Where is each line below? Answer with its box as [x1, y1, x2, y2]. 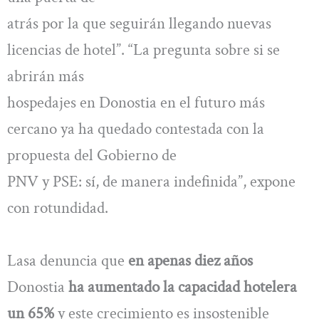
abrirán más [7, 66, 84, 88]
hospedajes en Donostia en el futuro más [7, 92, 265, 114]
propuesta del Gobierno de [7, 145, 177, 167]
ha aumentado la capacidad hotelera [65, 276, 297, 298]
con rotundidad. [7, 197, 108, 219]
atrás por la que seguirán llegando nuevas [7, 13, 271, 35]
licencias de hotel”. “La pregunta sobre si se [7, 39, 280, 61]
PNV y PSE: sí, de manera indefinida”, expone [7, 171, 296, 193]
